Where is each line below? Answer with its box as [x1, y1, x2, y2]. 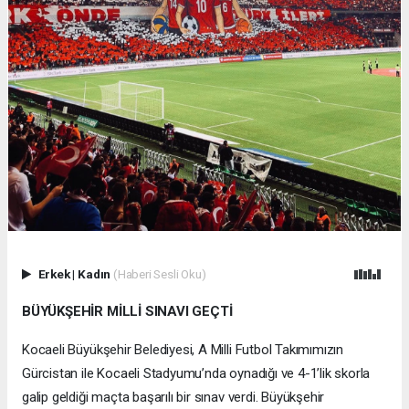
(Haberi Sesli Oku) [112, 267, 206, 282]
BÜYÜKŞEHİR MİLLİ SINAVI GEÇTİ [22, 303, 233, 320]
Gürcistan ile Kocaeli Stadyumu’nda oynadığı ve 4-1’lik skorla [22, 365, 371, 383]
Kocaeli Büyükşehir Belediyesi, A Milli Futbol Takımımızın [22, 341, 344, 359]
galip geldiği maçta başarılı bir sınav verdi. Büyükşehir [22, 389, 325, 406]
